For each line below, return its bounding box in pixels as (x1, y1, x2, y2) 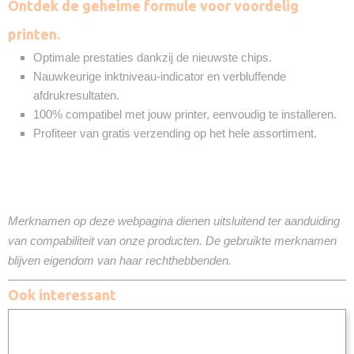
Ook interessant (8, 287, 116, 303)
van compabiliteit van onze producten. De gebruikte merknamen (8, 234, 337, 247)
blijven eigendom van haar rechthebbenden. (8, 254, 232, 267)
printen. (8, 26, 60, 42)
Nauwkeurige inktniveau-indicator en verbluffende (33, 70, 286, 83)
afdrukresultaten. (33, 88, 119, 102)
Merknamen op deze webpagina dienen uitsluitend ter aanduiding (8, 214, 340, 228)
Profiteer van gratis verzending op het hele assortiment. (33, 126, 317, 140)
